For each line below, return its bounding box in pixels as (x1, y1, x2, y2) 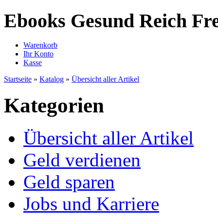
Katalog (39, 75, 64, 84)
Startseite (4, 75, 32, 84)
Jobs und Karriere (23, 193, 159, 215)
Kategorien (4, 94, 104, 117)
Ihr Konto (23, 50, 54, 58)
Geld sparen (23, 171, 115, 193)
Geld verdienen (23, 149, 141, 171)
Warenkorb (23, 41, 57, 50)
